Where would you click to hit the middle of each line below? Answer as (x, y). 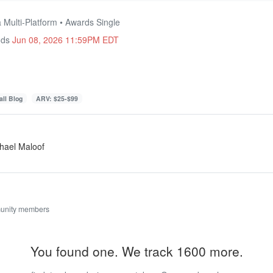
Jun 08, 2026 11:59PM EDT (66, 39)
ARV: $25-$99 (57, 98)
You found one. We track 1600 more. (136, 251)
